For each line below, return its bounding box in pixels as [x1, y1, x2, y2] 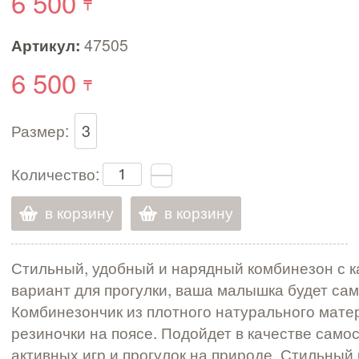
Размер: [11, 119, 69, 142]
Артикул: [11, 33, 80, 56]
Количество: [11, 163, 103, 186]
